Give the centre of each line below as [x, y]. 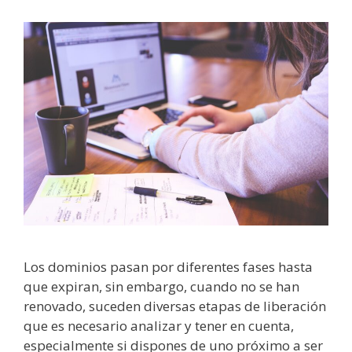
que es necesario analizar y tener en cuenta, [159, 325]
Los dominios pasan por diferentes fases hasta [168, 266]
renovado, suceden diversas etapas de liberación [175, 306]
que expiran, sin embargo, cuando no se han [161, 286]
